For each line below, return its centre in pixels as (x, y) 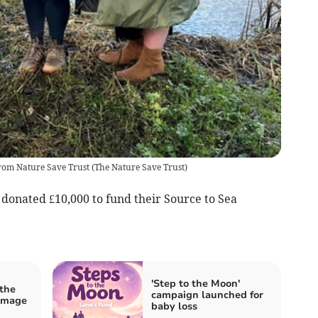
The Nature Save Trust (139, 167)
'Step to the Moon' (196, 283)
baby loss (174, 306)
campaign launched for (207, 295)
